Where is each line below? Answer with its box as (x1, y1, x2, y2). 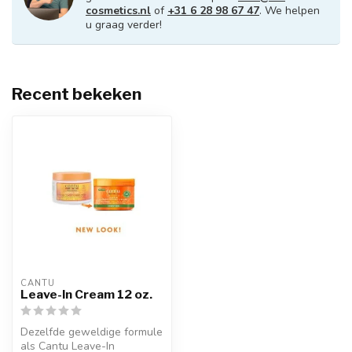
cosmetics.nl (86, 3, 151, 18)
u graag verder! (86, 17, 162, 32)
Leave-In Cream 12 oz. (20, 287, 152, 302)
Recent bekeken (12, 84, 141, 104)
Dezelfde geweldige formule (20, 324, 163, 339)
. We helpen (259, 3, 320, 18)
